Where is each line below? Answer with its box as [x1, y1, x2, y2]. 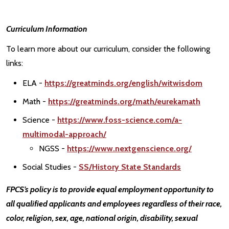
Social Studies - [22, 162, 79, 172]
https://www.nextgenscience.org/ [67, 144, 192, 154]
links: [6, 58, 23, 68]
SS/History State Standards [79, 162, 181, 172]
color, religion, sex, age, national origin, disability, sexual [6, 213, 198, 223]
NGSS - [39, 144, 67, 154]
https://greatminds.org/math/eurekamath [48, 97, 200, 107]
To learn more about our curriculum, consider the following [6, 43, 210, 54]
